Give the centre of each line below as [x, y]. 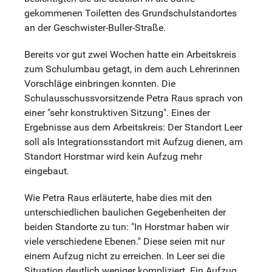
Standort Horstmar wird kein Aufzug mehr [113, 157]
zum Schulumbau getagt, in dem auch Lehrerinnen [132, 69]
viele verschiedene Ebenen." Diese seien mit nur [124, 242]
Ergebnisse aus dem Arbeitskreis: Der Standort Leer [133, 127]
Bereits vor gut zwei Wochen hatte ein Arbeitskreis [130, 55]
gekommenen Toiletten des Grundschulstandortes [131, 13]
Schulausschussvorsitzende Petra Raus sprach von [134, 98]
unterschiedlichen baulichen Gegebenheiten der [125, 212]
